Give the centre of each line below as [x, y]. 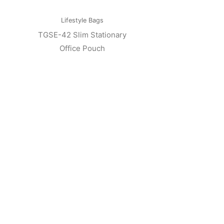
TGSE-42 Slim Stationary [82, 34]
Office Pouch [82, 48]
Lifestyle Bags [82, 20]
